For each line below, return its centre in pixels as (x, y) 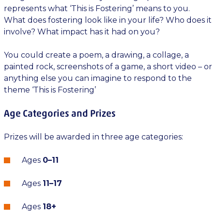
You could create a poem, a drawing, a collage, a (96, 55)
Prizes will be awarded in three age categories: (93, 137)
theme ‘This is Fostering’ (50, 90)
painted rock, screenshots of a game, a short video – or (108, 67)
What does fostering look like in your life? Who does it (108, 20)
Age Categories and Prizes (60, 113)
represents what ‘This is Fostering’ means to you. (97, 8)
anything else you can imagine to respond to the (98, 78)
